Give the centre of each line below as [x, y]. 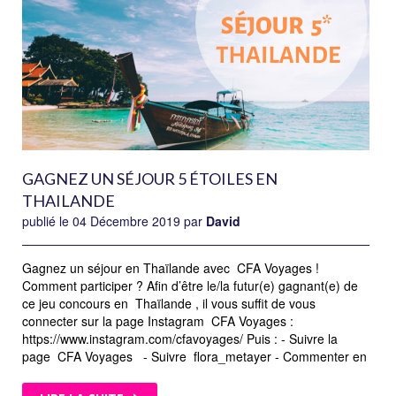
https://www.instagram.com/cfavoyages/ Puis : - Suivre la [180, 339]
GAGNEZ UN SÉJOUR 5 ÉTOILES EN [150, 179]
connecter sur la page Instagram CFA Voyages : [160, 321]
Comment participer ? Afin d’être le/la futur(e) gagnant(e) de [190, 286]
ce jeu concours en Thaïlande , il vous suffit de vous [169, 304]
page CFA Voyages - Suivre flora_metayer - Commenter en [194, 357]
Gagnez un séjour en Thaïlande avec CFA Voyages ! [171, 268]
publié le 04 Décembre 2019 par [114, 221]
